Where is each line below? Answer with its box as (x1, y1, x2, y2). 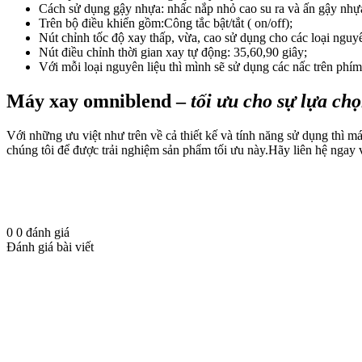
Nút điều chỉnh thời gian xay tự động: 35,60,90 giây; (39, 45, 307, 60)
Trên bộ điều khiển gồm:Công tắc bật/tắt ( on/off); (39, 16, 293, 31)
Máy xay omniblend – (6, 90, 191, 112)
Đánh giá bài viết (6, 240, 94, 255)
